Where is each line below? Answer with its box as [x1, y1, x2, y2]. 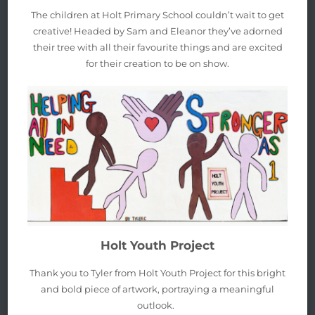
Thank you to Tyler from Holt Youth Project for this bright [30, 267, 285, 279]
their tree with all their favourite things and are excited [32, 41, 283, 53]
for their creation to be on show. [86, 57, 229, 69]
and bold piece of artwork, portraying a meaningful [41, 283, 274, 295]
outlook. [136, 300, 179, 311]
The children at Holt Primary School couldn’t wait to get [31, 8, 284, 20]
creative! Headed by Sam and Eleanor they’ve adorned [32, 25, 283, 37]
